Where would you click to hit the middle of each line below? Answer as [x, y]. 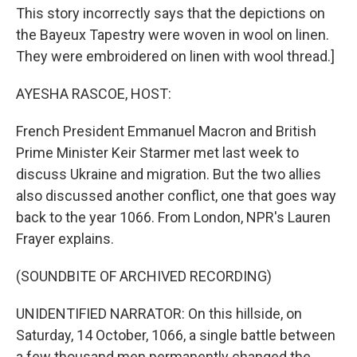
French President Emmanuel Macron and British [166, 131]
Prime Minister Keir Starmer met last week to [157, 153]
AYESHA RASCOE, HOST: [94, 94]
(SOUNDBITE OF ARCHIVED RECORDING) [144, 276]
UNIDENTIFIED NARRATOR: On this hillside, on [159, 314]
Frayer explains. [65, 239]
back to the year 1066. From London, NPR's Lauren [173, 217]
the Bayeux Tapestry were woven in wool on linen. [173, 35]
